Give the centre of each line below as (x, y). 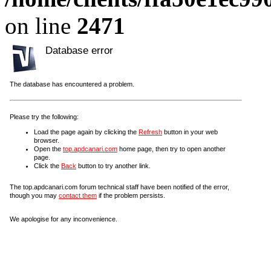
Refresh (150, 132)
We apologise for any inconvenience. (64, 219)
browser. (47, 140)
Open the (48, 149)
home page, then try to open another (171, 149)
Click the (47, 165)
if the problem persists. (131, 195)
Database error (79, 50)
